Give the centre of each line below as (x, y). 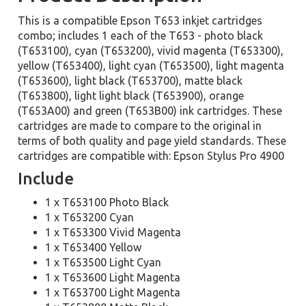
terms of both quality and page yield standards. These (152, 141)
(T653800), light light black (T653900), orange (131, 96)
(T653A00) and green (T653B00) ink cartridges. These (150, 111)
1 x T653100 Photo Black (107, 202)
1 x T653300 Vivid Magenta (113, 232)
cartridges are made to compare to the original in (140, 126)
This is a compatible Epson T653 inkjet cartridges (140, 20)
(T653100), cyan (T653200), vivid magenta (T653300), (151, 51)
